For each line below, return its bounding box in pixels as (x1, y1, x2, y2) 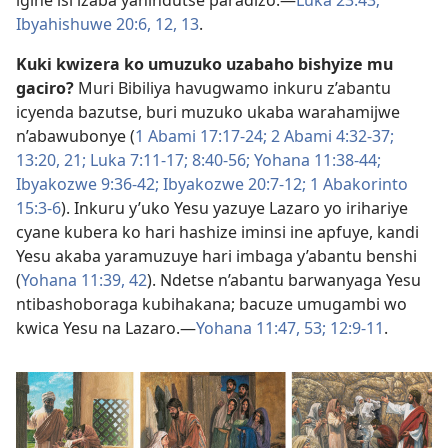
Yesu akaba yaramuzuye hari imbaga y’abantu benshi (16, 245, 417, 268)
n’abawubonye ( (16, 125, 135, 148)
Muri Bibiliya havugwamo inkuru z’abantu (74, 77, 391, 100)
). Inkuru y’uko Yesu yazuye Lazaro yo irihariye (61, 197, 408, 220)
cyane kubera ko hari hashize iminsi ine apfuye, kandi (16, 221, 419, 244)
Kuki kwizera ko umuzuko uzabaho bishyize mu (16, 53, 393, 76)
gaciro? (16, 77, 74, 100)
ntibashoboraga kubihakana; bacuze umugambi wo (16, 293, 407, 316)
